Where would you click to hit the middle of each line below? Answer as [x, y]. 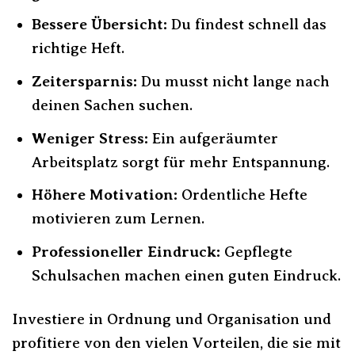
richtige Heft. [78, 48]
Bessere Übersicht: [99, 25]
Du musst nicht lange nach [233, 81]
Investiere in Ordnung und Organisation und [172, 319]
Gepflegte [256, 251]
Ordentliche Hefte [242, 195]
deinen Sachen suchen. [112, 105]
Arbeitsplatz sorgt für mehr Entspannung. [180, 162]
